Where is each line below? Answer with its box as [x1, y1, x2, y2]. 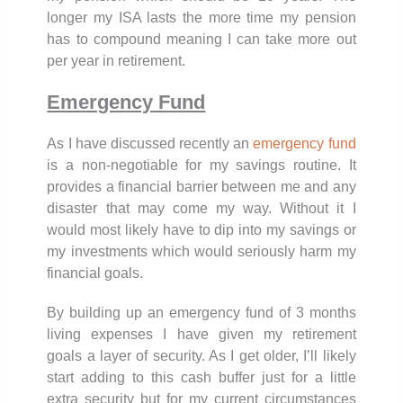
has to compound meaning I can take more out [47, 31, 356, 47]
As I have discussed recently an [47, 135, 254, 151]
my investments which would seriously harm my [47, 243, 356, 259]
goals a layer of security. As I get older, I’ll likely [47, 347, 356, 363]
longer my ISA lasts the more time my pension [47, 9, 356, 25]
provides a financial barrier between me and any [47, 178, 356, 194]
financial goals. [47, 264, 144, 281]
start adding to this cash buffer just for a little [47, 369, 356, 385]
